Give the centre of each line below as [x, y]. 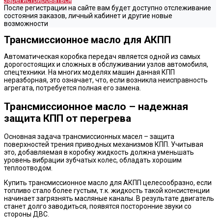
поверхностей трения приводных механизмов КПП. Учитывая [104, 145]
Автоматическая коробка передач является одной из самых [102, 57]
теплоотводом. [28, 168]
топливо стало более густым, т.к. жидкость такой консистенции [107, 191]
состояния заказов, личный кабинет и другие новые [88, 16]
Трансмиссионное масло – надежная [96, 106]
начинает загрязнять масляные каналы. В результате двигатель [109, 199]
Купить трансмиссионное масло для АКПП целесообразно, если [108, 183]
